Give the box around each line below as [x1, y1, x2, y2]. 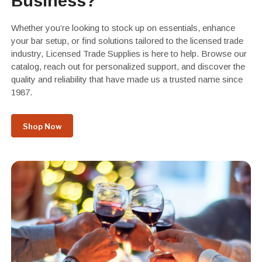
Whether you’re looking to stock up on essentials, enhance [11, 23, 235, 33]
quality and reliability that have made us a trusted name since [11, 74, 243, 84]
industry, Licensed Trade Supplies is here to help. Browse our [11, 49, 247, 58]
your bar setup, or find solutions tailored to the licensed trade [11, 36, 243, 46]
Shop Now [22, 122, 62, 132]
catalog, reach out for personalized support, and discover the [11, 61, 245, 71]
